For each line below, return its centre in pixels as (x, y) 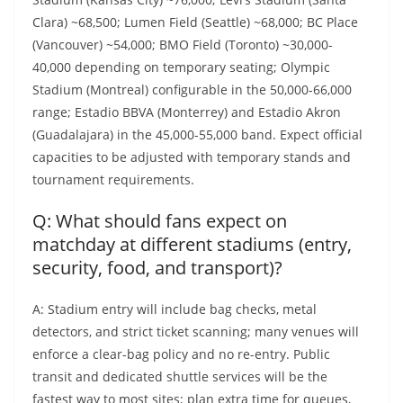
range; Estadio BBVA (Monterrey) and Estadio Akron (187, 112)
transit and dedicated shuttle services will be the (180, 377)
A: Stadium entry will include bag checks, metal (175, 309)
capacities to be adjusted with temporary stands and (192, 157)
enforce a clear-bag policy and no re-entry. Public (181, 354)
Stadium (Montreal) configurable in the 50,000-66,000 (192, 90)
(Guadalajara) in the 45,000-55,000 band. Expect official (197, 135)
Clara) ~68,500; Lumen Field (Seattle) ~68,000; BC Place (195, 22)
